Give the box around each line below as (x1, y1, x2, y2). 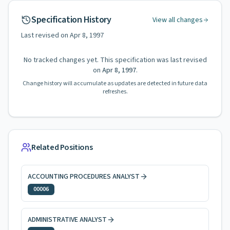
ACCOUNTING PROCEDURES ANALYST (28, 171, 140, 182)
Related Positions (31, 142, 93, 153)
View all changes (152, 15, 203, 25)
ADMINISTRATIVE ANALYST (28, 215, 107, 225)
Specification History (31, 13, 111, 26)
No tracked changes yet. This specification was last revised (23, 55, 207, 65)
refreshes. (102, 87, 128, 96)
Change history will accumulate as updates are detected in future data (23, 79, 207, 88)
